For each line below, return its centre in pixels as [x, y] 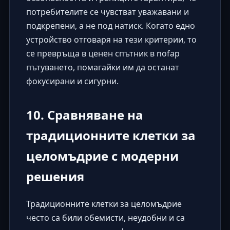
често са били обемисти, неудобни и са [105, 217]
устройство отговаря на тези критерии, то [111, 39]
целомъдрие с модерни [102, 156]
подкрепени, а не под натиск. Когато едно [110, 25]
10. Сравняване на [84, 114]
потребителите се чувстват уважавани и [107, 12]
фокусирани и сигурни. [72, 81]
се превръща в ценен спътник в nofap [103, 53]
